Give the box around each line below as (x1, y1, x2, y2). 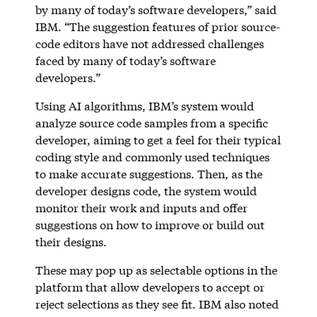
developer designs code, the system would (35, 183, 257, 198)
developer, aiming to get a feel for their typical (35, 132, 281, 147)
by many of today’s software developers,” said (35, 1, 277, 17)
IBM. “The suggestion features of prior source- (35, 18, 280, 34)
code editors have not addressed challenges (35, 35, 264, 51)
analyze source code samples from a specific (35, 115, 268, 130)
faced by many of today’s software (35, 52, 216, 68)
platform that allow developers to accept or (35, 279, 265, 294)
